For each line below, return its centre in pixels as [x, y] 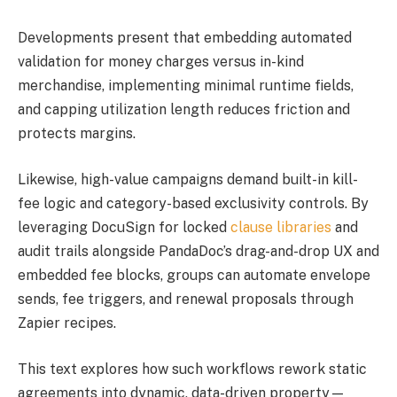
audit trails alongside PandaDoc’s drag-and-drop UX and [198, 252]
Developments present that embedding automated [185, 38]
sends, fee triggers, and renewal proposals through [186, 300]
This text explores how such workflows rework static [192, 369]
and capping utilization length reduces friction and [184, 110]
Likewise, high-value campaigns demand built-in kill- [188, 180]
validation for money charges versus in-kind [161, 62]
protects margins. [77, 134]
